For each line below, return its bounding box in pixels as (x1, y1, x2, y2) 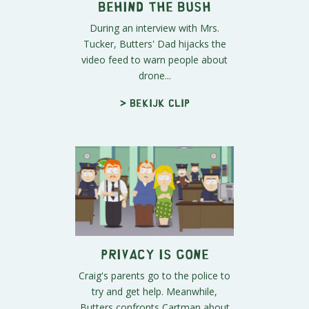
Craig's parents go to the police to (79, 268, 230, 282)
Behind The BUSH (98, 3, 211, 10)
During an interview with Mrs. (90, 21, 219, 35)
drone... (138, 69, 171, 83)
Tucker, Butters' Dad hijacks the (83, 37, 226, 51)
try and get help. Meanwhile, (92, 284, 217, 298)
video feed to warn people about (81, 53, 228, 67)
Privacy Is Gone (100, 250, 209, 257)
